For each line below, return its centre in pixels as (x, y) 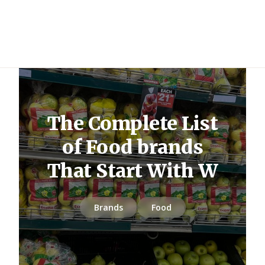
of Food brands (132, 147)
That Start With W (132, 171)
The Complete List (132, 123)
